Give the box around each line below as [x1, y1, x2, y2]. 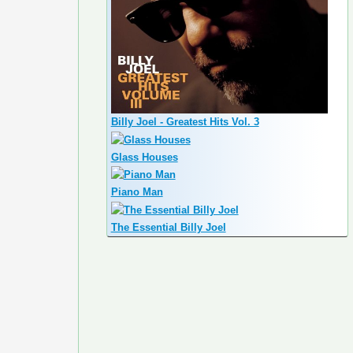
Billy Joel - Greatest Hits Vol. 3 [110, 116, 259, 128]
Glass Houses [110, 150, 178, 163]
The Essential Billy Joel [110, 221, 226, 233]
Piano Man [110, 186, 163, 199]
